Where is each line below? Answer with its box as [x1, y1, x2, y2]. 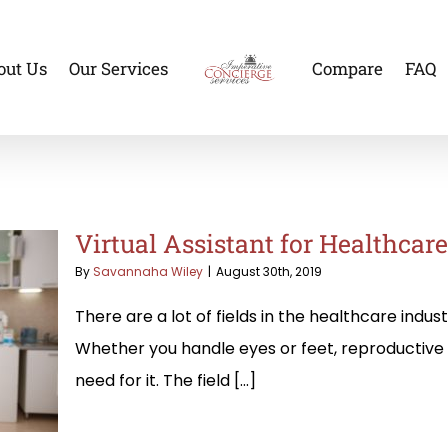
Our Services [68, 57, 168, 81]
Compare [311, 57, 383, 81]
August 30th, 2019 [216, 262, 322, 280]
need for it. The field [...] [75, 368, 256, 392]
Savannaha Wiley [93, 262, 203, 280]
